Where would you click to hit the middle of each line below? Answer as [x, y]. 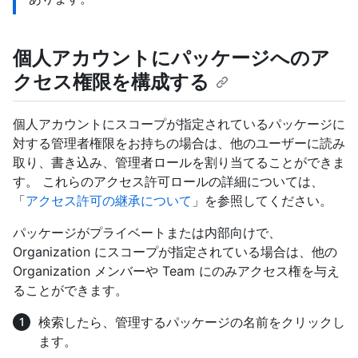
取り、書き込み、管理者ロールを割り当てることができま [179, 162]
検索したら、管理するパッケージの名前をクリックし [192, 322]
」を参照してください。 [262, 200]
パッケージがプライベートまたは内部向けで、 [147, 232]
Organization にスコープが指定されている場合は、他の [175, 251]
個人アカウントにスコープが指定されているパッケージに [179, 123]
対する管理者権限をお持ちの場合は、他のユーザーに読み [179, 143]
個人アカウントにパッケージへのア [171, 58]
